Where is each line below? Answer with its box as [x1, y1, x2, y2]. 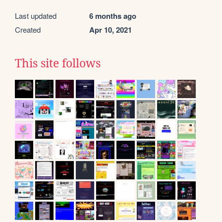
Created [15, 24, 41, 35]
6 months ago [89, 10, 136, 22]
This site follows [15, 57, 101, 70]
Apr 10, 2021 [89, 24, 132, 36]
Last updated [15, 10, 56, 21]
